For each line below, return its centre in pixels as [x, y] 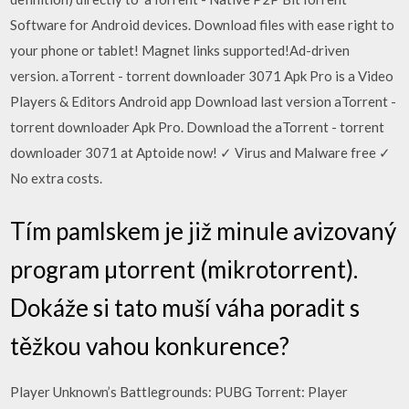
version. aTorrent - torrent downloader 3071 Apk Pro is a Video [202, 76]
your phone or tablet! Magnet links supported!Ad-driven [180, 50]
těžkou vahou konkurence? [150, 346]
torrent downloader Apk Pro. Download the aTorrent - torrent [198, 127]
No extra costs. [57, 178]
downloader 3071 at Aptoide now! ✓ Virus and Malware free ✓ [201, 152]
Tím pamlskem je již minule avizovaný [204, 231]
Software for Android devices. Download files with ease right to [203, 25]
